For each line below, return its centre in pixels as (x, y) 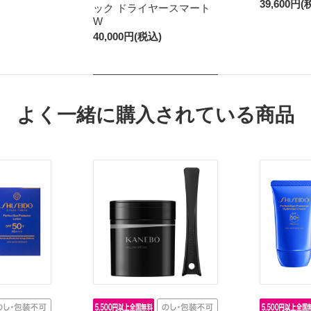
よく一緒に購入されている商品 (155, 115)
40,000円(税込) (127, 36)
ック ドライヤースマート (152, 8)
